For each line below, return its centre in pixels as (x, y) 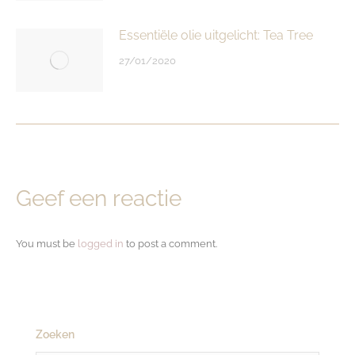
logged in (101, 244)
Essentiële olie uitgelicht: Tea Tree (216, 35)
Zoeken (55, 334)
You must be (47, 244)
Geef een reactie (99, 198)
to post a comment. (170, 244)
